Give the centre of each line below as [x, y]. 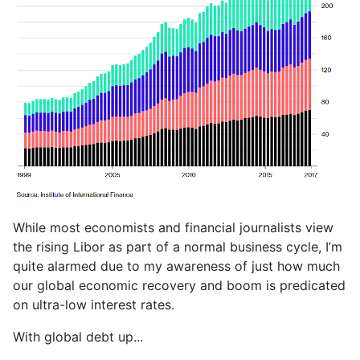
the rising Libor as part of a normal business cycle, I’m [178, 247]
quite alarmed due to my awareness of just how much [176, 266]
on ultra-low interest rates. [94, 305]
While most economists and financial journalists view [173, 228]
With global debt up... [78, 337]
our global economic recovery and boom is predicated [179, 286]
